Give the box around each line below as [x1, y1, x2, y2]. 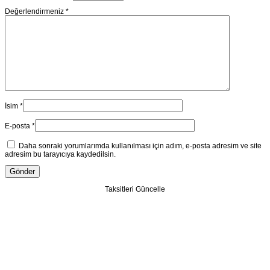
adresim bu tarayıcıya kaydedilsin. [5, 150, 116, 159]
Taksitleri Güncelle [105, 184, 165, 193]
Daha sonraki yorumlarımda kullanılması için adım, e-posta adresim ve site [19, 142, 262, 150]
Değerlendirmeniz [5, 7, 66, 16]
